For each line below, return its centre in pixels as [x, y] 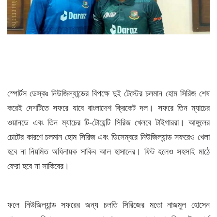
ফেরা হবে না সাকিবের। [39, 165]
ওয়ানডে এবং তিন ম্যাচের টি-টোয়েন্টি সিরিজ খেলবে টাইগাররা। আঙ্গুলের [108, 122]
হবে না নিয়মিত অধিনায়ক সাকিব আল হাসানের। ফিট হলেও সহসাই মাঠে [108, 151]
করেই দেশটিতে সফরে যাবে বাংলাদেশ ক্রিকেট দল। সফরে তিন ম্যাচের [108, 107]
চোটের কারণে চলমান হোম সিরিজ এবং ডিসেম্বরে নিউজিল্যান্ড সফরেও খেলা [108, 136]
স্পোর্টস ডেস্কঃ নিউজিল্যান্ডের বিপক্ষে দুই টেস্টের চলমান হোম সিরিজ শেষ [108, 93]
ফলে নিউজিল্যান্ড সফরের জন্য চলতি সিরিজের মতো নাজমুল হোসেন [108, 204]
